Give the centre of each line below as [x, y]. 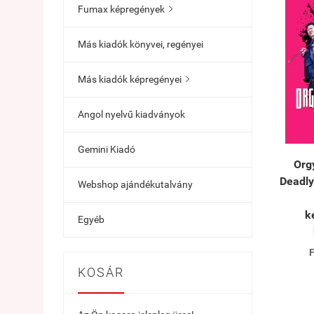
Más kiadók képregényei [130, 79]
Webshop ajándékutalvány [135, 184]
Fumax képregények [121, 9]
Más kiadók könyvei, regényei [141, 44]
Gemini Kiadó [107, 149]
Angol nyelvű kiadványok [131, 114]
